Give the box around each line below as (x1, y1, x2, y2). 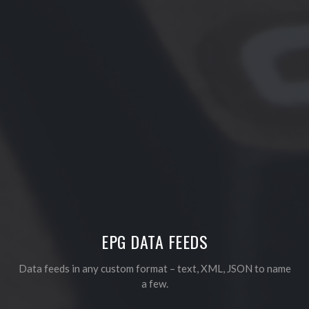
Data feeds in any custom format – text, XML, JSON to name (18, 261, 291, 275)
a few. (141, 277, 168, 290)
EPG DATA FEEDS (101, 228, 208, 254)
